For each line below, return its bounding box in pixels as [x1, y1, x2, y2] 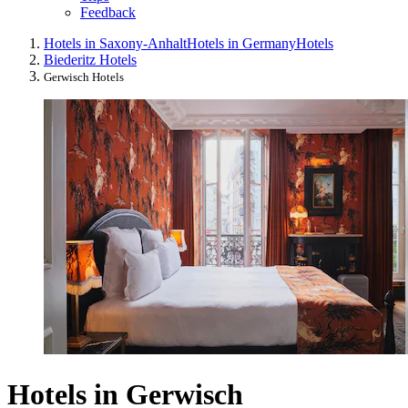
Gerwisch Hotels [44, 70, 124, 85]
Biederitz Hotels [44, 52, 137, 68]
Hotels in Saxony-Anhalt [44, 36, 187, 52]
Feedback [80, 5, 136, 21]
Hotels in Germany [187, 36, 296, 52]
